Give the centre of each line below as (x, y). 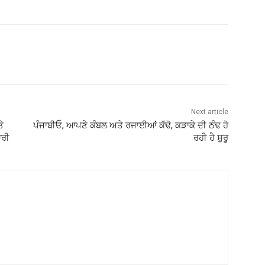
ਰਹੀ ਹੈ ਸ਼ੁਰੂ (211, 138)
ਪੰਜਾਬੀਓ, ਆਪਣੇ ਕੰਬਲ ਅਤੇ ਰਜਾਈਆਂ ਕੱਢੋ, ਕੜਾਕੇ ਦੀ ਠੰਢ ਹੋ (130, 125)
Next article (209, 112)
